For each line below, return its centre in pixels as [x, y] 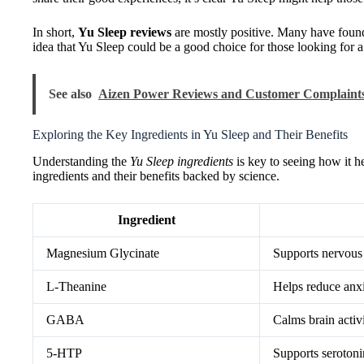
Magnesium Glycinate [103, 253]
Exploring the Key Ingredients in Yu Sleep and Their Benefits [190, 134]
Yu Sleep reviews [125, 32]
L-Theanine [76, 286]
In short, [55, 32]
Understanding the [81, 161]
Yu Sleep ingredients [182, 161]
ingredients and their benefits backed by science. [156, 175]
